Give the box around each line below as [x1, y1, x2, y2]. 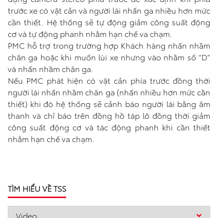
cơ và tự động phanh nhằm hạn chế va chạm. [8, 28, 172, 39]
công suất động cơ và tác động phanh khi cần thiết [8, 121, 210, 133]
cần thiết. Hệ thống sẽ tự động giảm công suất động [8, 16, 210, 28]
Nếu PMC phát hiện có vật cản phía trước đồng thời [8, 74, 210, 86]
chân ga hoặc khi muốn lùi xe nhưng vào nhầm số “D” [8, 51, 210, 63]
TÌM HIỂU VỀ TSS [8, 182, 66, 194]
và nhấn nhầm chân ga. [8, 63, 93, 74]
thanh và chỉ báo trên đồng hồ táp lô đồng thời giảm [8, 109, 210, 121]
